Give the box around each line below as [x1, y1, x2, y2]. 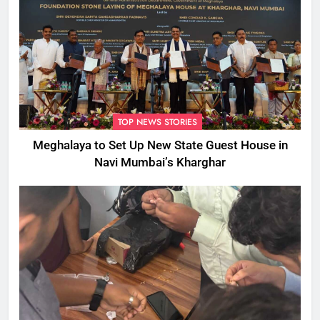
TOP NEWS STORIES [118, 115, 197, 129]
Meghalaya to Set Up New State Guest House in [32, 138, 288, 152]
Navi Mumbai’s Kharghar [94, 155, 226, 169]
